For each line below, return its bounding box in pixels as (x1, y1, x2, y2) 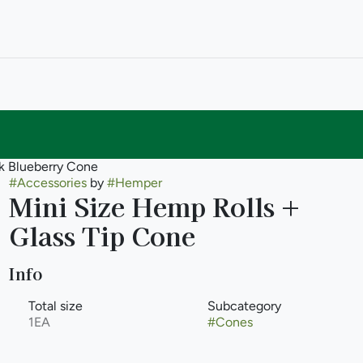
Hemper (114, 175, 162, 190)
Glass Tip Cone (8, 216, 195, 254)
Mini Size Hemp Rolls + (8, 187, 300, 224)
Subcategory (207, 298, 281, 314)
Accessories (16, 175, 87, 190)
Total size (28, 298, 83, 314)
